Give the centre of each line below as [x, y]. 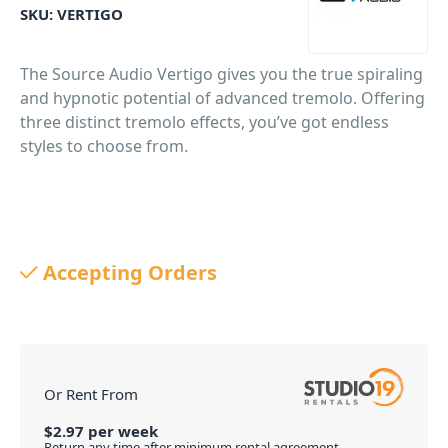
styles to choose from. [104, 146]
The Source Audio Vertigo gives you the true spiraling [221, 74]
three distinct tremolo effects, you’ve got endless [204, 122]
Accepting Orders [130, 272]
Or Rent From [91, 393]
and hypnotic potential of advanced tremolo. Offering [222, 98]
